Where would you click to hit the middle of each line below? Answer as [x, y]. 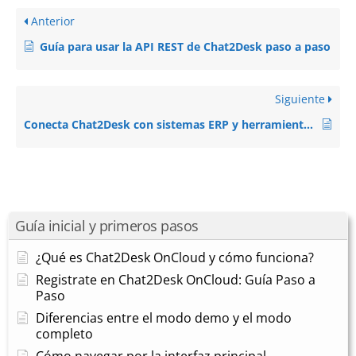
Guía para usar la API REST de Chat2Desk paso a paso [185, 46]
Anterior [51, 21]
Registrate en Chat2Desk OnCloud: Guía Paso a [176, 279]
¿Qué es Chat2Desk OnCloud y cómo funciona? [175, 257]
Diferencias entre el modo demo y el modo [164, 317]
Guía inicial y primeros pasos [107, 225]
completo [64, 333]
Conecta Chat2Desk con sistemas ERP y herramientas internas [308, 124]
